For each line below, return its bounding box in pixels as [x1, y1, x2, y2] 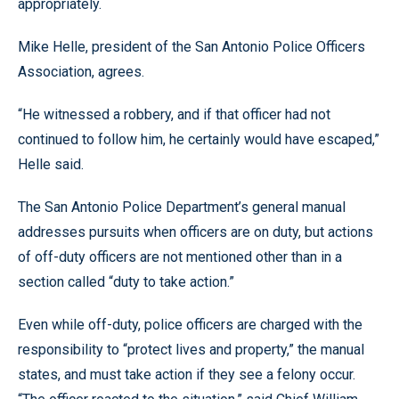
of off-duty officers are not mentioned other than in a [18, 248, 342, 265]
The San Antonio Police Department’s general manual [18, 199, 346, 216]
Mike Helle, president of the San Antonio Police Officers [18, 38, 365, 55]
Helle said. [18, 156, 84, 173]
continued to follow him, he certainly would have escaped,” [18, 131, 379, 148]
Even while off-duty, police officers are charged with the [18, 316, 362, 333]
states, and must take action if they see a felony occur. [18, 366, 355, 383]
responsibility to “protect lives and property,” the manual [18, 341, 364, 358]
